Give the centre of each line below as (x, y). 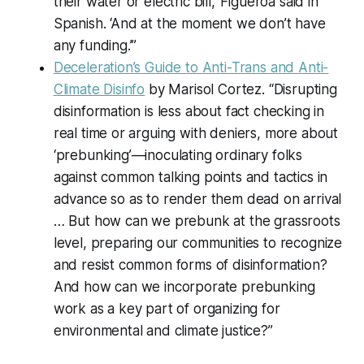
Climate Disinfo (99, 90)
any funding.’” (95, 46)
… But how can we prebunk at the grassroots (197, 221)
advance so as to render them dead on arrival (197, 199)
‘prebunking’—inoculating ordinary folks (178, 156)
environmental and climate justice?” (163, 331)
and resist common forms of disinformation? (190, 265)
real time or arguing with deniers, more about (196, 134)
